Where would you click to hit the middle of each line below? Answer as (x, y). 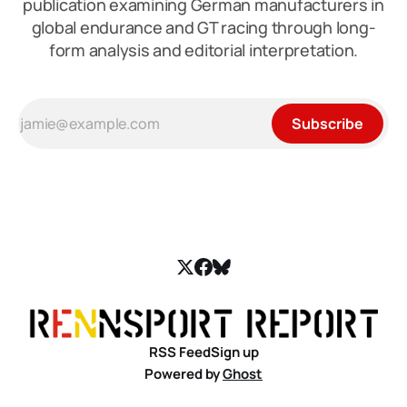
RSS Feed (179, 352)
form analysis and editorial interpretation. (203, 50)
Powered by (184, 374)
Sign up (234, 352)
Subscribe (328, 124)
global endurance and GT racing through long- (203, 28)
